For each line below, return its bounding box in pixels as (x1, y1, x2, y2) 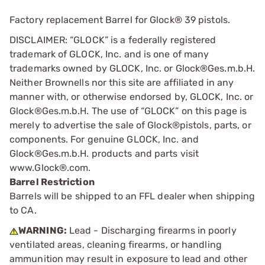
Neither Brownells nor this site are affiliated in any (9, 77, 234, 88)
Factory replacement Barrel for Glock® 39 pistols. (9, 14, 230, 25)
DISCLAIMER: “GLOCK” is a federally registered (9, 34, 216, 46)
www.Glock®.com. (9, 162, 91, 173)
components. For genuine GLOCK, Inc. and (9, 134, 199, 145)
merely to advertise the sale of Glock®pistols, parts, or (9, 119, 251, 131)
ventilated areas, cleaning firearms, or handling (9, 239, 222, 250)
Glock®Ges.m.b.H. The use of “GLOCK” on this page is (9, 105, 247, 117)
